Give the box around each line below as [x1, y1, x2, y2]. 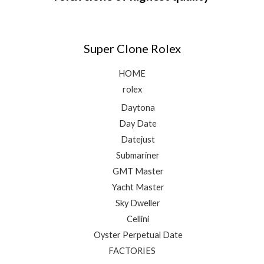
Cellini [127, 213, 149, 224]
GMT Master [112, 166, 164, 176]
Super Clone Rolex [83, 41, 181, 55]
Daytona [121, 102, 155, 113]
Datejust [121, 134, 155, 144]
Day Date [119, 118, 157, 128]
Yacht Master [111, 181, 164, 192]
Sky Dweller [115, 197, 160, 208]
